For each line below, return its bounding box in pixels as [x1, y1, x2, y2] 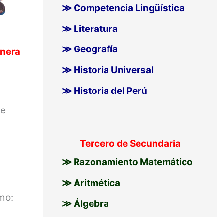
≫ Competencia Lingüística [62, 2, 185, 14]
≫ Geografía [62, 44, 118, 55]
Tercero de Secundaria [80, 138, 181, 150]
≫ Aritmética [62, 177, 120, 188]
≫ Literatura [62, 23, 118, 34]
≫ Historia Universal [62, 64, 154, 76]
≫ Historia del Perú [62, 85, 147, 96]
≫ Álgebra [62, 198, 109, 209]
